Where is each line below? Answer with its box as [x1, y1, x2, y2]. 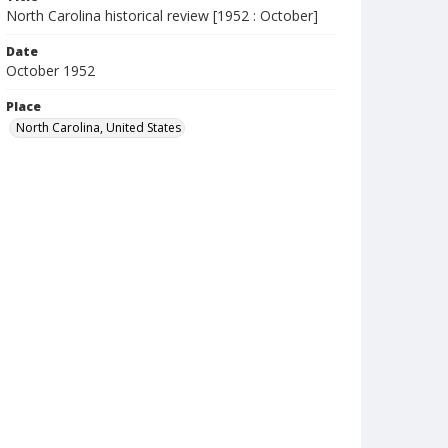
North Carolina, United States [16, 119, 181, 136]
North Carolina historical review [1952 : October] [6, 6, 318, 25]
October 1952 [6, 61, 95, 80]
